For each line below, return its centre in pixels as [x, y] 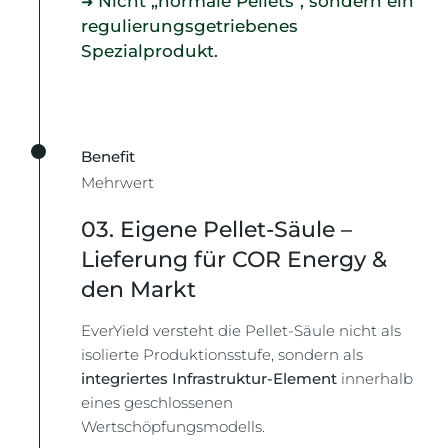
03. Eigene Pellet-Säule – [217, 229]
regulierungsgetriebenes [190, 25]
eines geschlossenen [157, 402]
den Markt [139, 289]
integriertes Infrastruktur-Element [209, 378]
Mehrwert [118, 182]
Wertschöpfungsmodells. [173, 426]
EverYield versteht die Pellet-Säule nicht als [241, 330]
